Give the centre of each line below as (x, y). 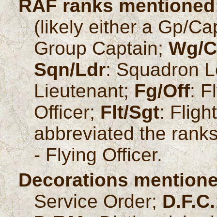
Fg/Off (162, 91)
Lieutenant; (84, 91)
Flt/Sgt (130, 112)
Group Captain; (101, 48)
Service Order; (98, 201)
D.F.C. (189, 201)
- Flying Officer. (98, 155)
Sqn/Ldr (70, 69)
